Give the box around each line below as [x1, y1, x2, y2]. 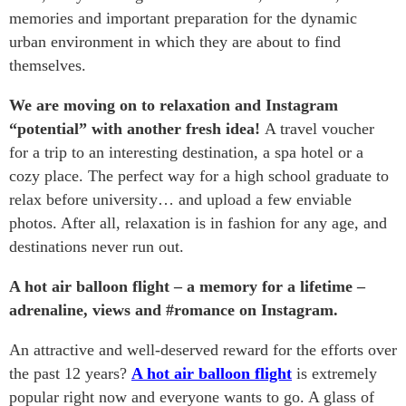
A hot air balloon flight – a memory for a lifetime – [9, 277, 365, 295]
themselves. [9, 56, 86, 74]
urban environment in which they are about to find [9, 33, 341, 51]
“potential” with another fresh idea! [9, 120, 265, 138]
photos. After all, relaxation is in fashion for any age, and [9, 214, 387, 232]
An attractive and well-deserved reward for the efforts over [9, 341, 397, 359]
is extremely [292, 364, 377, 382]
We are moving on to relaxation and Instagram [9, 96, 338, 114]
